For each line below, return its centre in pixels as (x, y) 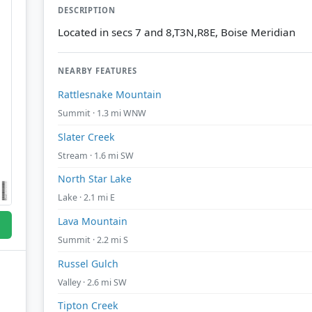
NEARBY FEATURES (97, 71)
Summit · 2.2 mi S (93, 240)
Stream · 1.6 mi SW (96, 155)
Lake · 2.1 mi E (86, 198)
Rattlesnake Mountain (110, 95)
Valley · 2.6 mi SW (92, 282)
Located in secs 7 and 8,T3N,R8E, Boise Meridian (177, 32)
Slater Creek (86, 136)
